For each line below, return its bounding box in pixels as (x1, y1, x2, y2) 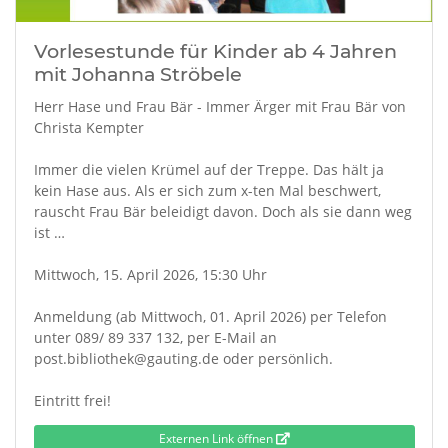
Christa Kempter (33, 118, 144, 137)
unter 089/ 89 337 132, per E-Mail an (33, 328, 277, 347)
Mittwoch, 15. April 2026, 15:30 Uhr (33, 265, 267, 284)
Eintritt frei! (33, 391, 111, 410)
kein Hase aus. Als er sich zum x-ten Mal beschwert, (33, 181, 381, 200)
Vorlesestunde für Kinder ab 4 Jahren (33, 38, 397, 63)
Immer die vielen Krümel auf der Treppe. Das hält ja (33, 160, 384, 179)
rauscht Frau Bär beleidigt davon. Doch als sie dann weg (33, 202, 412, 221)
